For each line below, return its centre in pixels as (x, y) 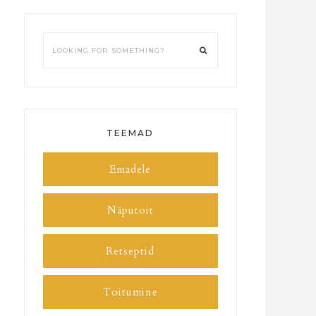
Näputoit (130, 210)
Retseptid (130, 251)
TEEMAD (130, 133)
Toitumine (130, 292)
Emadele (130, 169)
